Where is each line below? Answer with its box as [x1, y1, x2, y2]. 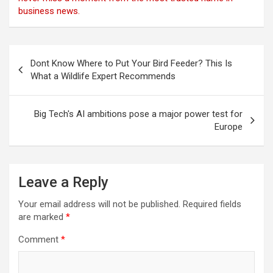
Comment [18, 234, 61, 246]
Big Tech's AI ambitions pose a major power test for [34, 108, 243, 120]
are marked [18, 211, 66, 223]
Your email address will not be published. [18, 199, 180, 210]
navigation [9, 65, 80, 83]
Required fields [183, 199, 241, 210]
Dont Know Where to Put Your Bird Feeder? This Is [30, 58, 232, 69]
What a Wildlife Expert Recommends [30, 71, 175, 82]
